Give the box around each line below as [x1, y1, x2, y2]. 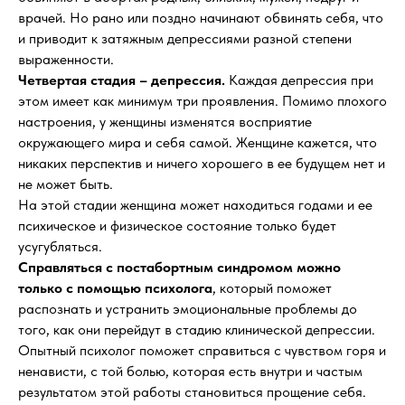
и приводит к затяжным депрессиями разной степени [18, 30, 352, 47]
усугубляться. [18, 238, 102, 255]
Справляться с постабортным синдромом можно [18, 259, 341, 276]
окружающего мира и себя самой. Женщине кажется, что [18, 134, 377, 151]
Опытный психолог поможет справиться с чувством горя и [18, 342, 386, 359]
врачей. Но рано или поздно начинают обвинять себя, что [18, 9, 383, 26]
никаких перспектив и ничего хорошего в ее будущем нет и [18, 155, 385, 172]
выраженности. [18, 51, 114, 68]
